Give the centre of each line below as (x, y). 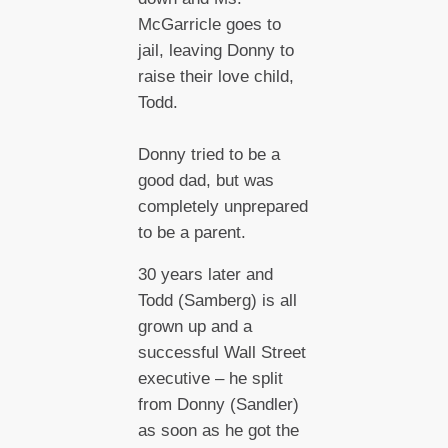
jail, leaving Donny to (215, 50)
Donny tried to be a (208, 154)
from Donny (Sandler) (218, 405)
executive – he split (210, 379)
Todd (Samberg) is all (217, 301)
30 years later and (205, 275)
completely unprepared (222, 206)
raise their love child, (215, 76)
